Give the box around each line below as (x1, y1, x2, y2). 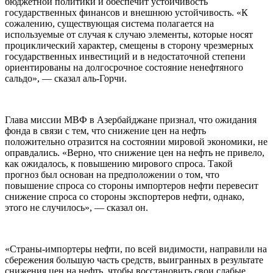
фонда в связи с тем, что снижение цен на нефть (5, 126, 206, 136)
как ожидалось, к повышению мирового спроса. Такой (5, 158, 233, 169)
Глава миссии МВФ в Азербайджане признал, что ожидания (5, 115, 257, 126)
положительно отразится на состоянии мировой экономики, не (5, 136, 268, 147)
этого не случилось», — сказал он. (5, 202, 148, 213)
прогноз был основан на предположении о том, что (5, 169, 219, 180)
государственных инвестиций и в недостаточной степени (5, 51, 246, 62)
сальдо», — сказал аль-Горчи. (5, 73, 127, 84)
